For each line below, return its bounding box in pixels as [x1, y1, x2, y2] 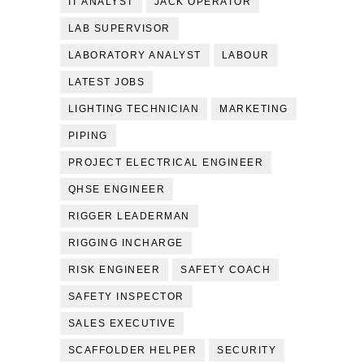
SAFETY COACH [180, 264, 271, 275]
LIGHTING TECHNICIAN [67, 103, 200, 115]
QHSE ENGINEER [67, 184, 166, 195]
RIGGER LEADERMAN [67, 210, 190, 222]
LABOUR [221, 50, 270, 61]
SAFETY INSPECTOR [67, 291, 184, 302]
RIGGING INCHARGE [67, 237, 184, 249]
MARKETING [219, 103, 288, 115]
